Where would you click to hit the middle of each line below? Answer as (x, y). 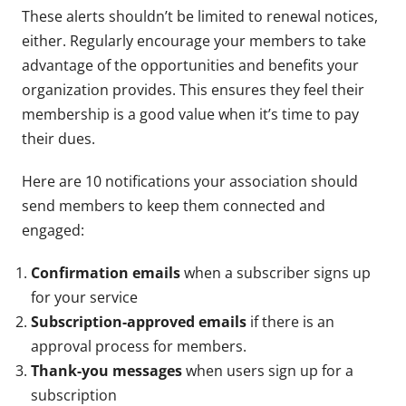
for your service (84, 297)
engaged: (53, 230)
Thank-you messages (106, 370)
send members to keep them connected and (174, 205)
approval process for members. (139, 346)
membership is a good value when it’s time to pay (190, 114)
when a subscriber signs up (275, 272)
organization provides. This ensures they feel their (193, 89)
